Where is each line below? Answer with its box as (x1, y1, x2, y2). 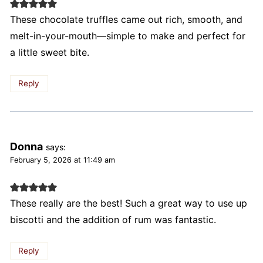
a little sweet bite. (9, 46, 89, 59)
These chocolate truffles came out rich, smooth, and (9, 14, 242, 26)
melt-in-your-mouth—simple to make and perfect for (9, 30, 245, 42)
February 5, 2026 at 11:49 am (9, 155, 115, 164)
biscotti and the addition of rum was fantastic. (9, 214, 216, 226)
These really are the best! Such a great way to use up (9, 197, 247, 210)
